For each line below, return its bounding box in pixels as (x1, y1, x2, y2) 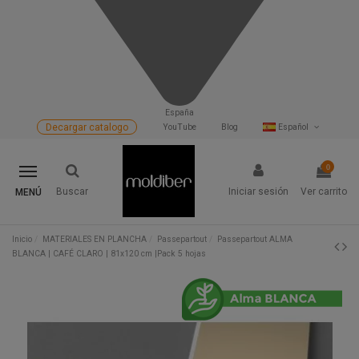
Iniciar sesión (228, 186, 288, 198)
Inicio (12, 233, 32, 244)
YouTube (162, 121, 196, 132)
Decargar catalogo (46, 121, 129, 133)
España (165, 107, 194, 118)
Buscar (56, 186, 88, 198)
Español (276, 121, 312, 132)
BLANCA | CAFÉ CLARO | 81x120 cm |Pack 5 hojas (12, 248, 206, 259)
